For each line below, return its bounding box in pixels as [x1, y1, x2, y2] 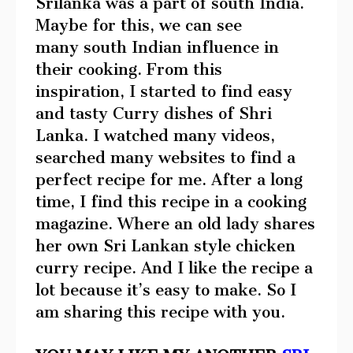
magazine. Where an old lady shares [35, 214, 315, 233]
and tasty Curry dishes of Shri [35, 103, 272, 123]
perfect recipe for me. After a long [35, 169, 303, 189]
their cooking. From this [35, 59, 222, 79]
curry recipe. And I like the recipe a [35, 258, 313, 277]
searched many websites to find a [35, 147, 295, 167]
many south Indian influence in [35, 37, 279, 57]
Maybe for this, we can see [35, 15, 242, 35]
